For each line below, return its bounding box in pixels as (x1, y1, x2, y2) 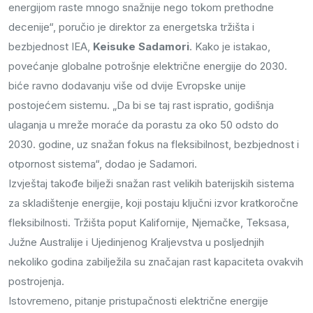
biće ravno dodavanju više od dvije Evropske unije (8, 79, 246, 93)
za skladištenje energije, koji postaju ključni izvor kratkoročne (8, 196, 298, 210)
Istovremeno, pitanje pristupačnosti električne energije (8, 294, 268, 308)
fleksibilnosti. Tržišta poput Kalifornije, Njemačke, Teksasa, (8, 216, 289, 230)
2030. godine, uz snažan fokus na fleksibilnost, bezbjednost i (8, 138, 299, 152)
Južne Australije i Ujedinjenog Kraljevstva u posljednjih (8, 235, 264, 249)
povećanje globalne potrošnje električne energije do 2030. (8, 59, 287, 73)
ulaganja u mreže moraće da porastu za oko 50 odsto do (8, 118, 279, 132)
